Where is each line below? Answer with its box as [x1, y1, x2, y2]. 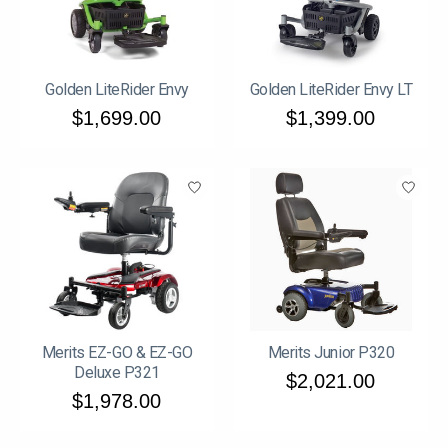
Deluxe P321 [74, 363, 160, 383]
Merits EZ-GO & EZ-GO [41, 343, 193, 363]
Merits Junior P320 [267, 343, 395, 363]
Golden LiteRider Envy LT [249, 80, 413, 100]
